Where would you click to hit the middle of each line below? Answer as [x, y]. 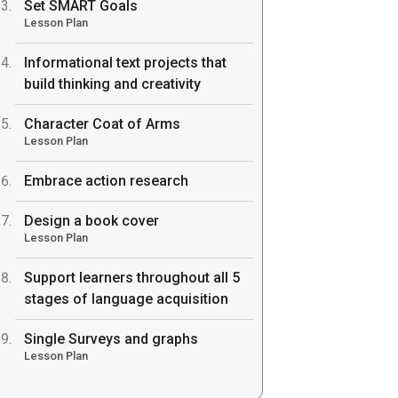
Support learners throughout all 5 [132, 278]
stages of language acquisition [126, 299]
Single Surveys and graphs [111, 339]
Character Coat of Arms [102, 124]
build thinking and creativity [112, 84]
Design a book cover [92, 221]
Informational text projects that [125, 63]
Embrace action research [106, 181]
